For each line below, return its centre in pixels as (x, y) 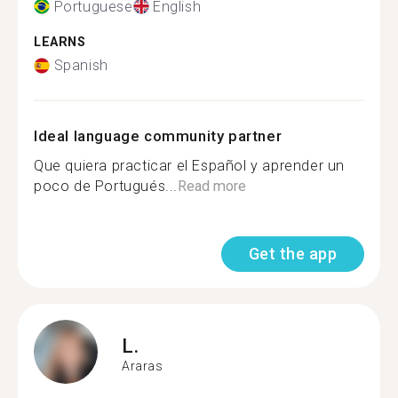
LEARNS (60, 42)
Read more (212, 186)
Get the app (292, 254)
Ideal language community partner (158, 136)
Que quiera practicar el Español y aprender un (190, 166)
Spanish (81, 65)
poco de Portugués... (106, 186)
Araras (143, 366)
